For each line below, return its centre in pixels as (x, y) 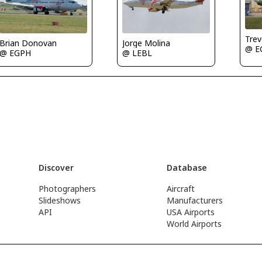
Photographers (67, 189)
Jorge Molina (146, 43)
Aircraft (181, 189)
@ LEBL (137, 53)
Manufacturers (195, 200)
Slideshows (59, 200)
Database (187, 168)
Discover (56, 168)
